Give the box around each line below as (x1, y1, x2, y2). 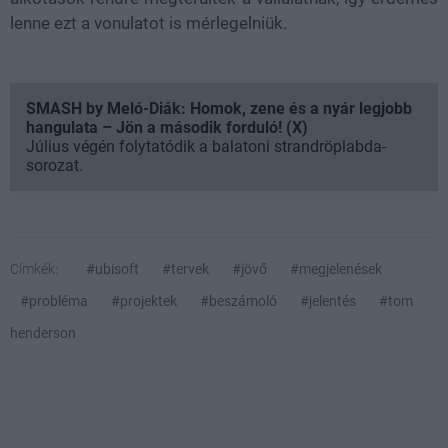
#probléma (20, 292, 88, 309)
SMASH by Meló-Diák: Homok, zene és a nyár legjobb (26, 98, 412, 118)
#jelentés (300, 292, 356, 309)
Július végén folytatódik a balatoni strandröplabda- (26, 136, 386, 156)
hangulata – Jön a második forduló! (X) (26, 117, 308, 137)
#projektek (111, 292, 177, 309)
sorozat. (26, 155, 83, 175)
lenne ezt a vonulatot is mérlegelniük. (10, 12, 287, 33)
